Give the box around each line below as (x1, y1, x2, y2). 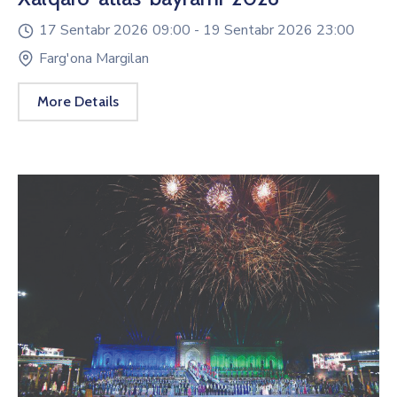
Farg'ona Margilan (39, 49, 149, 69)
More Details (37, 93, 120, 111)
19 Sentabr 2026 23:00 (203, 19, 354, 40)
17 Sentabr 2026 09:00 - (39, 19, 203, 40)
